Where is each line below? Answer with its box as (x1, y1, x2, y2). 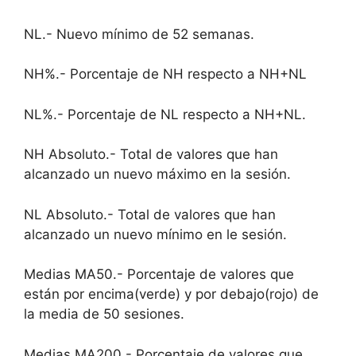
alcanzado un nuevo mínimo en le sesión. (24, 226, 287, 242)
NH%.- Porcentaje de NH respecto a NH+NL (24, 66, 307, 82)
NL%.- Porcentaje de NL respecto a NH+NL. (24, 106, 306, 122)
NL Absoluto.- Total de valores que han (24, 206, 276, 222)
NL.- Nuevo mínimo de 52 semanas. (24, 25, 254, 42)
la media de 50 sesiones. (24, 306, 184, 322)
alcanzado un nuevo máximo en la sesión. (24, 166, 291, 182)
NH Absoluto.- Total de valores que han (24, 146, 278, 162)
